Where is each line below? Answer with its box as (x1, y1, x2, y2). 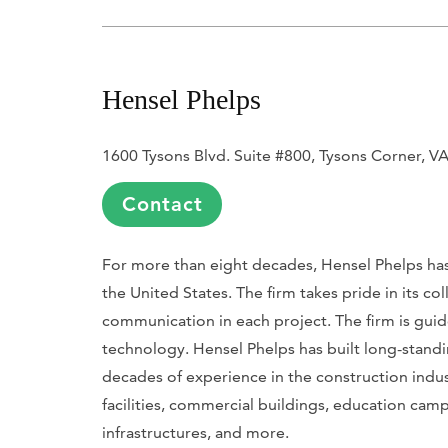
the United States (102, 282, 228, 302)
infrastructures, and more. (102, 422, 289, 442)
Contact (121, 191, 203, 216)
